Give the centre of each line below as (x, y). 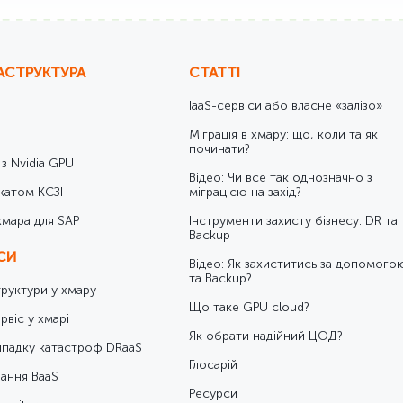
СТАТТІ (215, 72)
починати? (219, 149)
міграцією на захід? (245, 192)
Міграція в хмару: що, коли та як (283, 134)
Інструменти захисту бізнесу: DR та (293, 221)
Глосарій (213, 365)
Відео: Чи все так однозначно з (281, 178)
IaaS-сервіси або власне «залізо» (286, 106)
